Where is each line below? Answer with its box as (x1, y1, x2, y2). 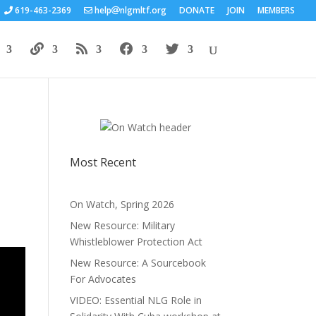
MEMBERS (257, 4, 295, 16)
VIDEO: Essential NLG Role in (69, 293, 202, 307)
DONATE (179, 4, 214, 16)
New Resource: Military (69, 219, 175, 232)
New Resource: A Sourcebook (69, 256, 206, 269)
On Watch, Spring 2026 (69, 197, 174, 211)
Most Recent (69, 154, 136, 170)
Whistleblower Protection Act (69, 235, 202, 248)
